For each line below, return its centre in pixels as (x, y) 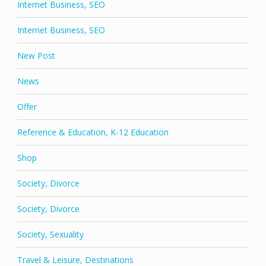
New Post (36, 56)
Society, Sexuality (50, 235)
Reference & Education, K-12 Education (93, 132)
